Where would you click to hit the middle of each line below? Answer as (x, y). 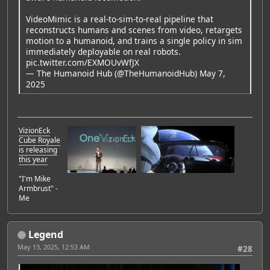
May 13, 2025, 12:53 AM (54, 246)
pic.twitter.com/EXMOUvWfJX (83, 63)
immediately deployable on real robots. (103, 52)
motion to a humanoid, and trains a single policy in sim (134, 41)
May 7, (212, 74)
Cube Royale (39, 140)
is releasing (38, 149)
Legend (46, 234)
